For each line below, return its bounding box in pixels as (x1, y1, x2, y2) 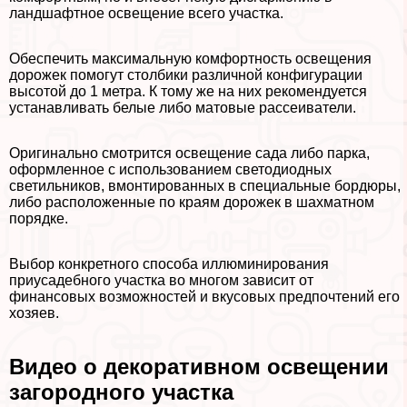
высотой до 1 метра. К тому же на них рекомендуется (9, 84, 367, 100)
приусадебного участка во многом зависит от (9, 273, 313, 289)
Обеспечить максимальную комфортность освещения (9, 51, 372, 67)
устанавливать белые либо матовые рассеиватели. (9, 100, 356, 116)
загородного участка (9, 380, 233, 405)
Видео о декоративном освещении (9, 354, 389, 380)
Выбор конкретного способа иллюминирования (9, 256, 329, 273)
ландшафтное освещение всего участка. (9, 5, 283, 22)
